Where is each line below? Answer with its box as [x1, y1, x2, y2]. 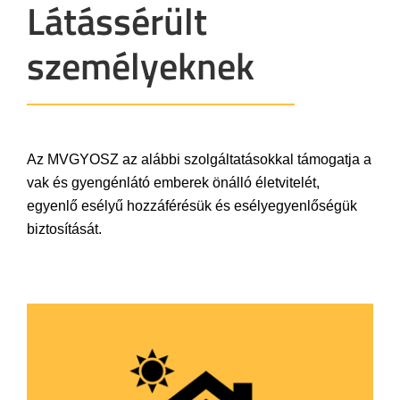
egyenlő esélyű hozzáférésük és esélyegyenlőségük [27, 198, 357, 213]
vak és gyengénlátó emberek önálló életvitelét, [27, 175, 320, 190]
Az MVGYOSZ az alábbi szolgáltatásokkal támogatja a [27, 152, 371, 167]
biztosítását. [27, 221, 102, 237]
